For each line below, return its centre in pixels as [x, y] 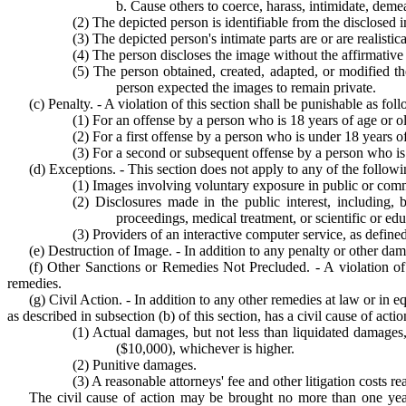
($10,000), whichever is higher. [205, 348]
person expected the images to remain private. [246, 87]
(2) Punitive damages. [135, 365]
